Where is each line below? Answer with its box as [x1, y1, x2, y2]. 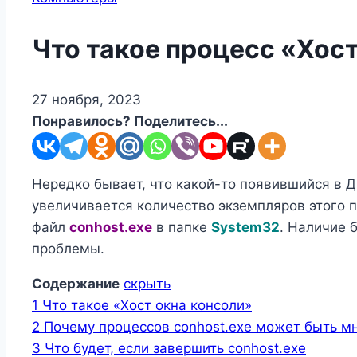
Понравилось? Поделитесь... [32, 113, 228, 130]
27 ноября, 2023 [32, 92, 141, 108]
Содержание [32, 276, 120, 292]
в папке [152, 219, 211, 236]
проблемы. [32, 241, 104, 257]
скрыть [124, 276, 171, 292]
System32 [211, 219, 280, 236]
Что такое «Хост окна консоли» [42, 297, 252, 314]
